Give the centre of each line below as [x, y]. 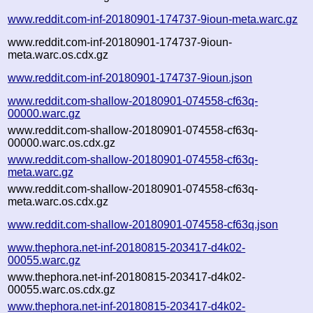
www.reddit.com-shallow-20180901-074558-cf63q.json [143, 224]
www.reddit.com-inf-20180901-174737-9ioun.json [130, 78]
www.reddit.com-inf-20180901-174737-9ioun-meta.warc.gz [153, 19]
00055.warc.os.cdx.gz [62, 289]
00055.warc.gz [44, 260]
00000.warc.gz [44, 113]
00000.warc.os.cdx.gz [62, 143]
